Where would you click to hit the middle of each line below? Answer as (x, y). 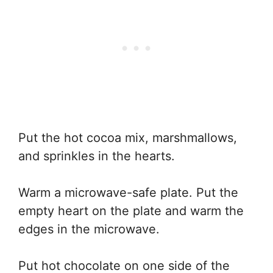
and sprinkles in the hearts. (97, 156)
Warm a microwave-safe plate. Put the (128, 192)
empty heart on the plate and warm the (131, 211)
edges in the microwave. (89, 229)
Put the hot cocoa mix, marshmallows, (128, 137)
